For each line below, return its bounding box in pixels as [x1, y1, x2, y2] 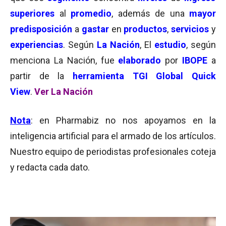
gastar [81, 24, 109, 34]
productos [124, 24, 167, 34]
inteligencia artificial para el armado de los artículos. [10, 131, 216, 141]
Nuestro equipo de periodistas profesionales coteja [10, 146, 216, 157]
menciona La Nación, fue [10, 55, 119, 66]
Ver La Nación [34, 86, 93, 97]
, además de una [111, 8, 189, 19]
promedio [71, 8, 111, 19]
